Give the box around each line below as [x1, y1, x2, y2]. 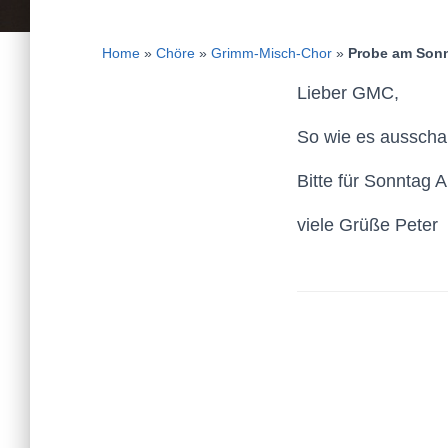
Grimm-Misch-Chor [211, 45, 332, 61]
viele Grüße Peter [297, 215, 438, 235]
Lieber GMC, [297, 83, 399, 103]
